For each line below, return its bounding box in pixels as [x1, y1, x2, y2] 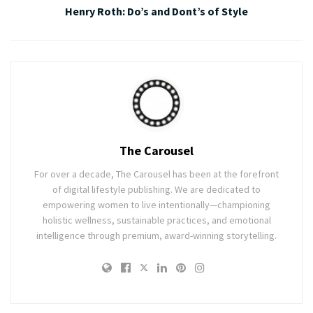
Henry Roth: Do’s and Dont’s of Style [65, 4, 248, 19]
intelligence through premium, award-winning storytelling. [36, 229, 277, 242]
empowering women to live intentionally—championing [43, 198, 270, 212]
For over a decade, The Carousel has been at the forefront [34, 168, 279, 181]
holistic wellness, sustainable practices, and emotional [42, 214, 271, 227]
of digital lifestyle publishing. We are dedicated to [52, 183, 261, 196]
